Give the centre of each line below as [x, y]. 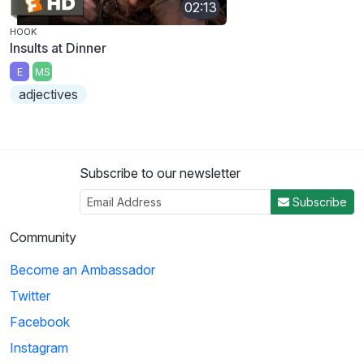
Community [43, 238]
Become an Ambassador [82, 270]
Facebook [40, 322]
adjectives [49, 95]
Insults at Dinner [58, 48]
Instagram [39, 348]
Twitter [30, 296]
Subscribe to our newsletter [160, 173]
